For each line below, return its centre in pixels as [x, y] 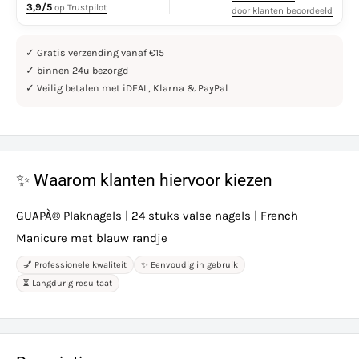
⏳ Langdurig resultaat [68, 284]
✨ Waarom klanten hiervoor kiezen [144, 180]
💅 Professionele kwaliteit [75, 265]
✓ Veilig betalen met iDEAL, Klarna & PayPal [127, 88]
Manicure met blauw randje [92, 238]
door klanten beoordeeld [282, 10]
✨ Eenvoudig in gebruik [190, 265]
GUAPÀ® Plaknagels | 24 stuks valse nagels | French [157, 216]
